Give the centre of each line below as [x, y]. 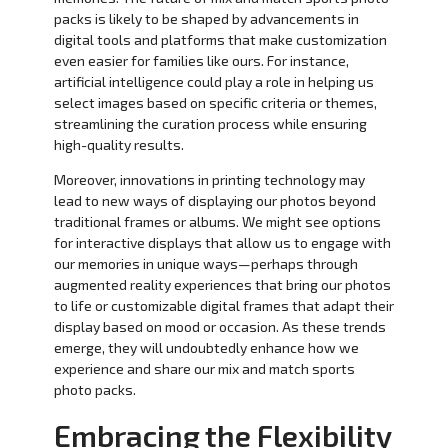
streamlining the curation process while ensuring [210, 123]
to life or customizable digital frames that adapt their [223, 305]
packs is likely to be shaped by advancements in [206, 18]
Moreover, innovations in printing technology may [209, 179]
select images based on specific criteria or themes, [215, 102]
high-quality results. [118, 144]
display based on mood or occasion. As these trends [219, 326]
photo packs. [94, 389]
